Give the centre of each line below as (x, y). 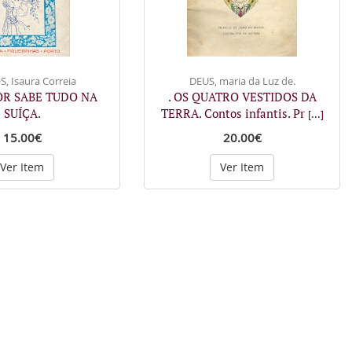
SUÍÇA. (22, 113)
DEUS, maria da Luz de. (242, 81)
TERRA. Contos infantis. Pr (234, 113)
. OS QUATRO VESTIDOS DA (242, 97)
